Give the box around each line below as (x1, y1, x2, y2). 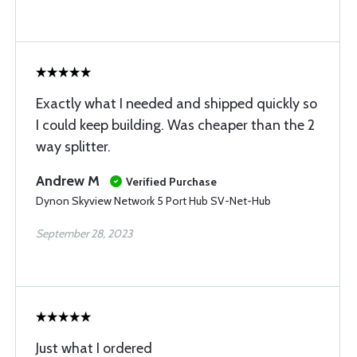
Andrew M (36, 172, 100, 190)
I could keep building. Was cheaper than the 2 (36, 116, 315, 134)
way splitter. (36, 138, 111, 155)
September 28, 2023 (36, 226, 133, 241)
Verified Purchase (126, 175, 217, 189)
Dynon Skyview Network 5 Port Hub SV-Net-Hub (36, 194, 271, 208)
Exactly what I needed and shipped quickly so (36, 95, 317, 112)
